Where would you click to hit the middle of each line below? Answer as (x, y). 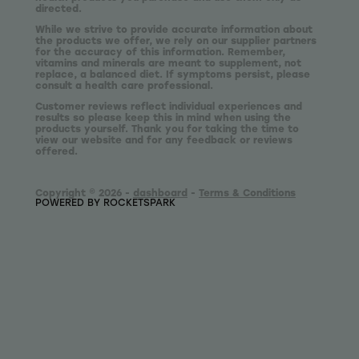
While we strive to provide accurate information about (174, 29)
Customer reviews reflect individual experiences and (169, 106)
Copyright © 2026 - (84, 193)
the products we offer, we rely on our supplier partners (176, 40)
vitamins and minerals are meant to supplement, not (168, 63)
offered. (56, 151)
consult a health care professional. (124, 85)
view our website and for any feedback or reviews (164, 140)
